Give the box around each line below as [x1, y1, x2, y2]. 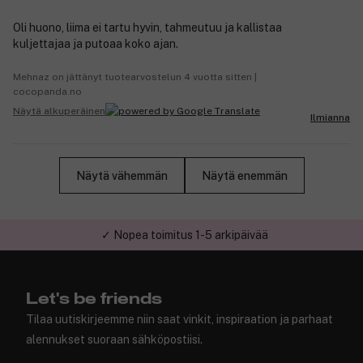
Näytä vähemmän [75, 169, 168, 182]
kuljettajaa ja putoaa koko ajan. [13, 37, 178, 51]
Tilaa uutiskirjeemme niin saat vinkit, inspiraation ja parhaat [26, 313, 333, 327]
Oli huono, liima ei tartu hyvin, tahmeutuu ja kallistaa [13, 21, 282, 35]
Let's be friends [26, 291, 162, 308]
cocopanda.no [13, 86, 82, 98]
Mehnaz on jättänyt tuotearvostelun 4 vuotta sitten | [13, 71, 257, 83]
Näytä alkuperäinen [13, 105, 105, 117]
